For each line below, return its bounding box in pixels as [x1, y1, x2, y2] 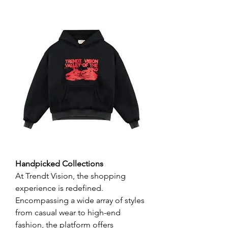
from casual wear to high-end [15, 208, 121, 217]
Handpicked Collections [15, 159, 103, 168]
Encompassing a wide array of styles [15, 195, 145, 205]
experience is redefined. [15, 183, 103, 193]
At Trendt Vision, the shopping [15, 171, 126, 181]
